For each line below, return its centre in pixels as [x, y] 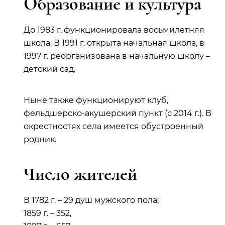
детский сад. [49, 69]
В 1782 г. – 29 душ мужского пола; [91, 200]
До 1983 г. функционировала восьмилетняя [114, 30]
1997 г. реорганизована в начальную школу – [117, 56]
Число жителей [80, 174]
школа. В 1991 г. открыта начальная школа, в [114, 43]
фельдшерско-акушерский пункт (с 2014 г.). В [118, 113]
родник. [40, 139]
